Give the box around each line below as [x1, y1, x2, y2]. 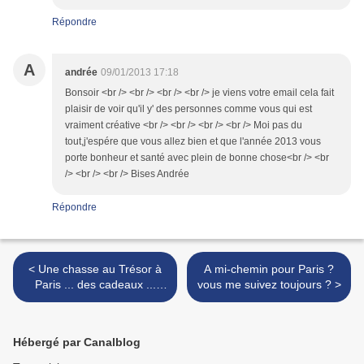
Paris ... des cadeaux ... [34, 278, 156, 292]
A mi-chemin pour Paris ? [204, 262, 334, 276]
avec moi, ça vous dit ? [36, 293, 154, 307]
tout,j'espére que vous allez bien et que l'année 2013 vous [65, 136, 321, 148]
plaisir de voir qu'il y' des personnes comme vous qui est [65, 103, 312, 115]
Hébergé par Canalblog [13, 336, 141, 349]
